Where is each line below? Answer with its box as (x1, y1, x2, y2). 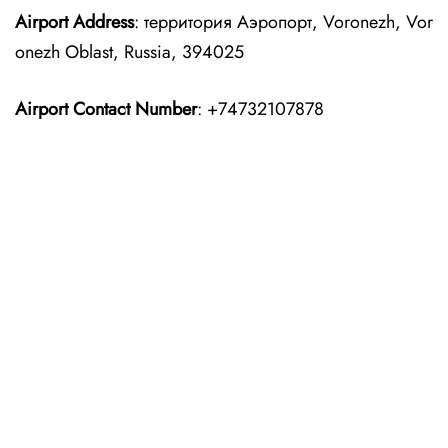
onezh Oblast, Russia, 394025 (15, 39, 244, 65)
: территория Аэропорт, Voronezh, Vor (134, 9, 433, 35)
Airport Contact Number (15, 96, 197, 122)
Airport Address (15, 9, 134, 35)
